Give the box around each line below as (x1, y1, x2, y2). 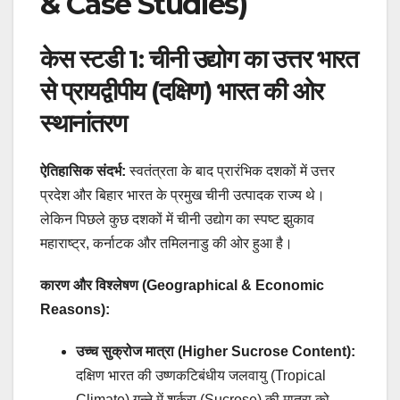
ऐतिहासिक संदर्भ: (40, 163, 126, 179)
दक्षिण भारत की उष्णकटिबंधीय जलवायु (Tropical (76, 368, 326, 384)
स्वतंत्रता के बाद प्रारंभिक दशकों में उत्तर (126, 163, 335, 179)
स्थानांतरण (40, 107, 127, 138)
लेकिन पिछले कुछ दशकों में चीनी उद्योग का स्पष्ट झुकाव (40, 212, 314, 228)
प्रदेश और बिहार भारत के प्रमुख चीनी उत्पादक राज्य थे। (40, 187, 325, 204)
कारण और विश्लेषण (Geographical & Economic (40, 278, 324, 294)
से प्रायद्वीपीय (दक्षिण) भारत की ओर (40, 75, 323, 106)
